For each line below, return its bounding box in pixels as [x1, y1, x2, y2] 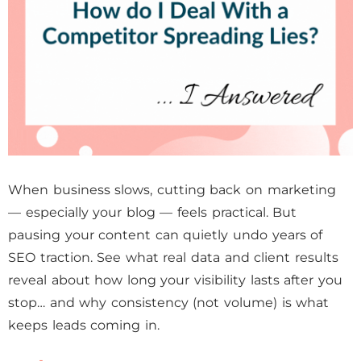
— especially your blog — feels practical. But [8, 205, 297, 220]
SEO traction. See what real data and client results [8, 250, 338, 265]
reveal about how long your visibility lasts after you [8, 272, 342, 288]
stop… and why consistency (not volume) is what [8, 295, 330, 310]
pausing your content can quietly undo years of [8, 227, 323, 243]
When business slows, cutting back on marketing [8, 182, 336, 197]
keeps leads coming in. [8, 317, 160, 333]
